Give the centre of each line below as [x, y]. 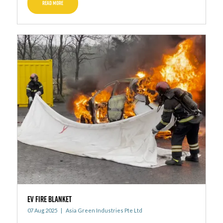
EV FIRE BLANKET [49, 199]
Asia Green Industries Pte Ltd [103, 211]
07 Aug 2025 [42, 211]
